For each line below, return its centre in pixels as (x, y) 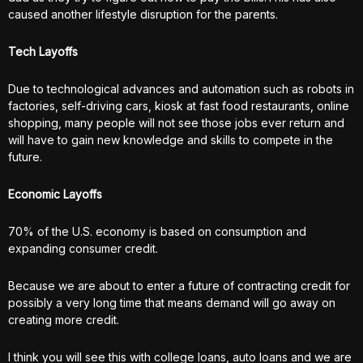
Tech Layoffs (43, 51)
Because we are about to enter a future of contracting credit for (179, 286)
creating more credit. (64, 320)
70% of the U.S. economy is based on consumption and (157, 231)
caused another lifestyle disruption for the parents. (143, 14)
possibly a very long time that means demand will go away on (172, 303)
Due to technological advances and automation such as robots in (181, 89)
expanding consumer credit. (83, 248)
